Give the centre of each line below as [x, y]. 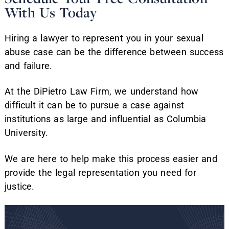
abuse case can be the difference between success [114, 52]
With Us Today [51, 12]
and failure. [29, 65]
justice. [20, 186]
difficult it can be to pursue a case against [95, 105]
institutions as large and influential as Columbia [106, 119]
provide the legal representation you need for [100, 172]
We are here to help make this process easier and [111, 158]
